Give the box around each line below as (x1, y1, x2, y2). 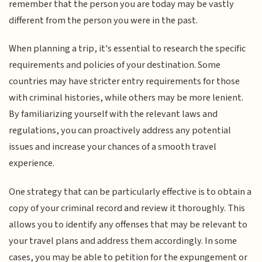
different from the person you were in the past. (9, 13, 198, 27)
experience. (9, 156, 55, 171)
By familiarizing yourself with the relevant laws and (9, 107, 218, 122)
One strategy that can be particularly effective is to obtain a (9, 184, 252, 199)
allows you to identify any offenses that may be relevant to (9, 217, 248, 232)
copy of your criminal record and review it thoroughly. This (9, 201, 246, 215)
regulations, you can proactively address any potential (9, 123, 232, 138)
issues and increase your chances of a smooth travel (9, 140, 217, 154)
